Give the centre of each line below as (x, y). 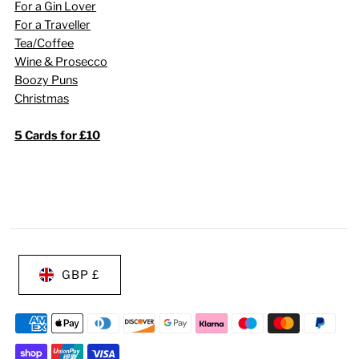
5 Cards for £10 (58, 135)
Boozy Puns (46, 80)
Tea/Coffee (44, 43)
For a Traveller (53, 24)
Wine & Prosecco (61, 61)
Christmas (42, 98)
